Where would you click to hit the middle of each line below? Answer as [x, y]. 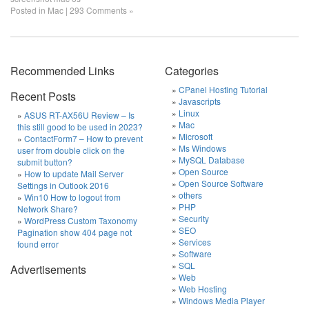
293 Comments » [102, 10]
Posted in [29, 10]
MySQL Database [212, 160]
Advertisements [48, 269]
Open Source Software [221, 183]
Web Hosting [203, 289]
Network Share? [48, 209]
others [190, 195]
